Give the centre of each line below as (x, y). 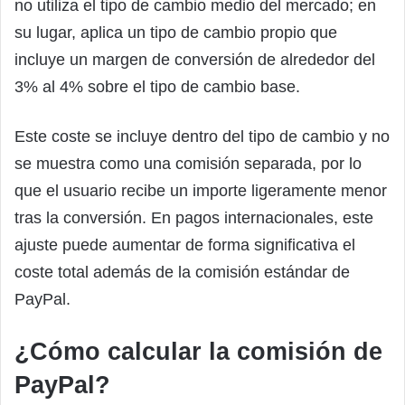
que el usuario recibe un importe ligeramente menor (201, 190)
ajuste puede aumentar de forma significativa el (185, 245)
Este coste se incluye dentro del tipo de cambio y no (202, 136)
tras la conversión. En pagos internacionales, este (194, 217)
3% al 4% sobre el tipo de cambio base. (157, 86)
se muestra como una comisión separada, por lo (188, 163)
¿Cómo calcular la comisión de (198, 351)
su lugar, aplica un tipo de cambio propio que (176, 32)
